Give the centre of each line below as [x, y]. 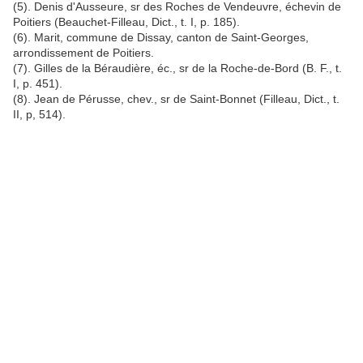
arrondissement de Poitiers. [83, 53]
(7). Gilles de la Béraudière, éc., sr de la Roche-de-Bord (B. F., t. [177, 68]
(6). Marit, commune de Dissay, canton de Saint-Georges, [161, 38]
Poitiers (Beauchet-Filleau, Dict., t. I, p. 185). [126, 22]
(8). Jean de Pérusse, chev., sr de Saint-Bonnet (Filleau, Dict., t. [176, 99]
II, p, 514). [39, 115]
